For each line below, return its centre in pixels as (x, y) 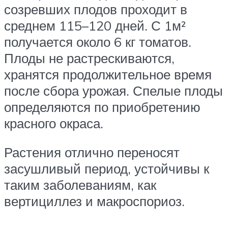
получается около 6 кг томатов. (98, 41)
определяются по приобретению (102, 107)
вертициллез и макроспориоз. (94, 201)
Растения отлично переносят (92, 152)
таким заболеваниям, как (80, 185)
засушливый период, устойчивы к (107, 169)
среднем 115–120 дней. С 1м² (95, 25)
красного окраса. (54, 123)
